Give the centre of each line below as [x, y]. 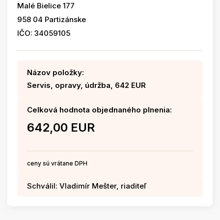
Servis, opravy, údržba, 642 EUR [86, 85]
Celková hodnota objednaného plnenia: [99, 110]
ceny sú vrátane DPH [57, 163]
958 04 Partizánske [52, 19]
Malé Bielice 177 [46, 6]
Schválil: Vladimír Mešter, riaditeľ [87, 186]
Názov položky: [55, 72]
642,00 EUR [61, 127]
